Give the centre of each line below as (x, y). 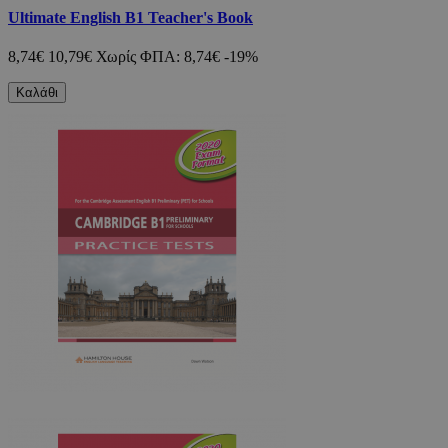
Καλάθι (37, 93)
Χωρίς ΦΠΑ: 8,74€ (158, 57)
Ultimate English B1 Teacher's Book (130, 17)
